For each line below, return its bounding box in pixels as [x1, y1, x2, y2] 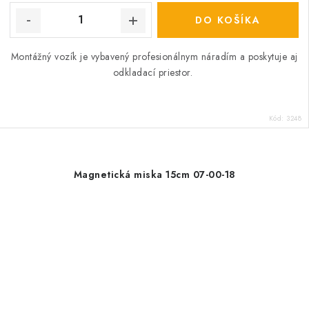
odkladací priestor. [112, 65, 196, 79]
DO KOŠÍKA [195, 12, 261, 27]
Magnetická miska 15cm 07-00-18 [73, 167, 236, 181]
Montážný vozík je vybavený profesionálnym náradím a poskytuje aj [10, 49, 298, 63]
